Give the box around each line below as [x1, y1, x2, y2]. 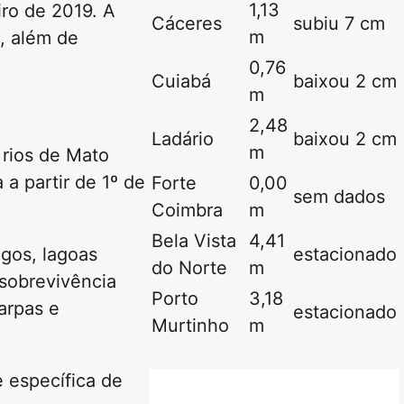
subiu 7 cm [292, 13, 385, 35]
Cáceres [151, 13, 222, 35]
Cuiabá [151, 70, 211, 93]
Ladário [151, 128, 214, 151]
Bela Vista [151, 230, 236, 252]
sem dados [292, 186, 385, 208]
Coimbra [151, 199, 223, 222]
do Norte [151, 257, 227, 280]
